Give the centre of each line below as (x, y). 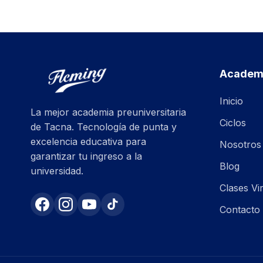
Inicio (231, 101)
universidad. (57, 171)
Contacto (240, 210)
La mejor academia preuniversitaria (108, 112)
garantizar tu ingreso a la (86, 156)
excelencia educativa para (88, 142)
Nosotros (240, 144)
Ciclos (233, 123)
